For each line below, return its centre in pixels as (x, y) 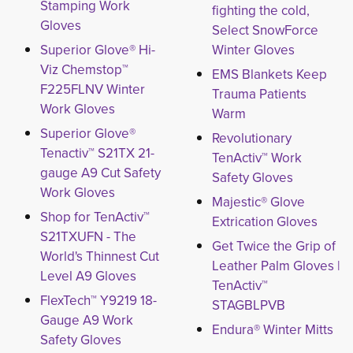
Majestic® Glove (258, 202)
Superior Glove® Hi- (98, 50)
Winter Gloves (253, 50)
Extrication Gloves (264, 221)
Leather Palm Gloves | (276, 266)
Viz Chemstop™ (84, 69)
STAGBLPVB (248, 305)
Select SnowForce (265, 30)
